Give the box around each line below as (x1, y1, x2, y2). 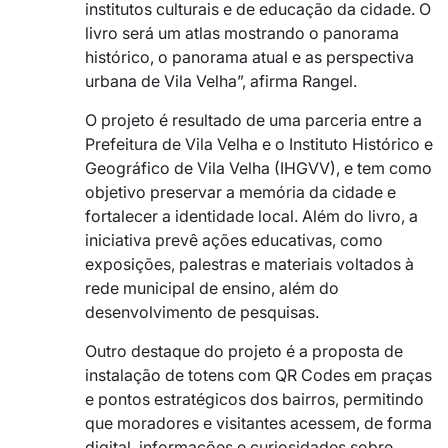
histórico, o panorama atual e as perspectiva (85, 46, 414, 67)
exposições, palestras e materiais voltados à (85, 253, 414, 274)
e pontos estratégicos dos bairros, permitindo (85, 388, 424, 409)
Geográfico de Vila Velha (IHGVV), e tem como (85, 157, 432, 178)
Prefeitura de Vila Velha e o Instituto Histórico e (85, 133, 433, 154)
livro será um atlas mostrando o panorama (85, 22, 399, 43)
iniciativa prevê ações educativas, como (85, 229, 383, 250)
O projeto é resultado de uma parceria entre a (85, 109, 422, 130)
